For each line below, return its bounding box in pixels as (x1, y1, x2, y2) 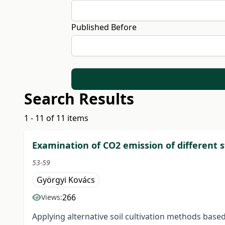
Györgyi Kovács (37, 174, 95, 186)
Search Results (24, 88, 134, 109)
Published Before (71, 22, 137, 33)
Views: (41, 192, 62, 202)
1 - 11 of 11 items (24, 113, 88, 124)
